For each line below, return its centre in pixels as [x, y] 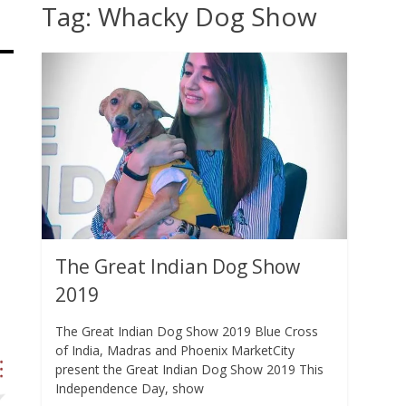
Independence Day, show [130, 388]
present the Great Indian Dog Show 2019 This [189, 369]
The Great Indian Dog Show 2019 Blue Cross [187, 331]
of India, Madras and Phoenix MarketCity [175, 350]
